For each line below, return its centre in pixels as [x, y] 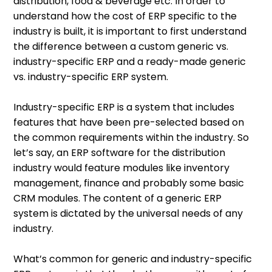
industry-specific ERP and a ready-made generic [130, 62]
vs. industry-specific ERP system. [93, 77]
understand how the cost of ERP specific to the [125, 16]
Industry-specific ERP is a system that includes [124, 107]
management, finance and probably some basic [129, 183]
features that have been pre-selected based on [129, 123]
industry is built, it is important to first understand [130, 32]
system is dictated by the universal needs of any [128, 214]
